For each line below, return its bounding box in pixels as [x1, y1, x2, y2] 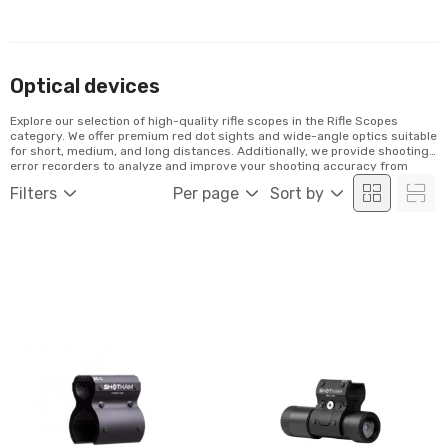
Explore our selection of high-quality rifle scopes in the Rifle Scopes [10, 114, 398, 128]
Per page [173, 183, 239, 203]
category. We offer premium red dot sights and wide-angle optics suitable [10, 129, 437, 143]
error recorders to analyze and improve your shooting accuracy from [10, 159, 408, 173]
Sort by [270, 183, 324, 203]
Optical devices [10, 74, 160, 98]
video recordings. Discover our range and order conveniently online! [10, 174, 402, 188]
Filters [10, 183, 57, 203]
